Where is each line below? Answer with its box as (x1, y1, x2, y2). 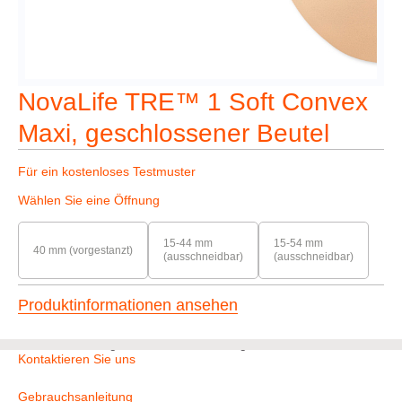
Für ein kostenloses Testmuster (18, 164, 196, 179)
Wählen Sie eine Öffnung (18, 193, 160, 207)
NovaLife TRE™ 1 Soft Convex (18, 88, 368, 116)
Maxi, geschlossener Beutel (18, 119, 329, 147)
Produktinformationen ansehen (18, 296, 238, 314)
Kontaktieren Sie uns (18, 352, 135, 366)
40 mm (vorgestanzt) (33, 243, 133, 257)
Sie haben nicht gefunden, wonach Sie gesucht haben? (18, 336, 331, 351)
